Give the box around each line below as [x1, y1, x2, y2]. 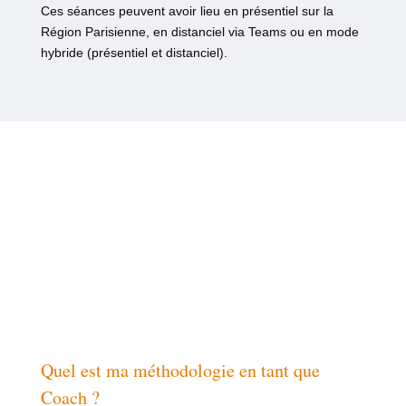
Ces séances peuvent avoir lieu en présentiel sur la [40, 4, 333, 19]
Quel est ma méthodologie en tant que [40, 358, 320, 383]
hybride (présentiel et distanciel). [40, 45, 227, 61]
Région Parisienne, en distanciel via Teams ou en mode [40, 24, 359, 40]
